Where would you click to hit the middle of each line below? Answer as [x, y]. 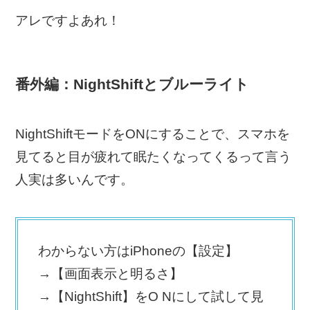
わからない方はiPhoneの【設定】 [138, 250]
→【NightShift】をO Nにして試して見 [151, 296]
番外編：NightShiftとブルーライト [133, 84]
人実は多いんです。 [75, 180]
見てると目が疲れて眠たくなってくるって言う [154, 157]
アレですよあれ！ [68, 20]
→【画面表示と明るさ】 [110, 273]
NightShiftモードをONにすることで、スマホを [153, 134]
